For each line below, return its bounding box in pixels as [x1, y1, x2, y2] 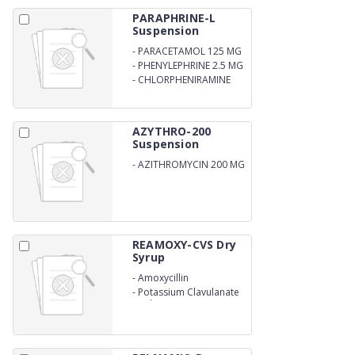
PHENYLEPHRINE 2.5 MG [138, 58, 243, 72]
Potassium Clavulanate [138, 284, 239, 299]
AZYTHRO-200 [132, 124, 212, 139]
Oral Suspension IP [132, 296, 216, 311]
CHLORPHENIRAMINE [138, 72, 231, 86]
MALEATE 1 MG [132, 84, 198, 98]
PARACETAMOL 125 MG [138, 44, 242, 58]
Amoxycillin [138, 270, 189, 284]
